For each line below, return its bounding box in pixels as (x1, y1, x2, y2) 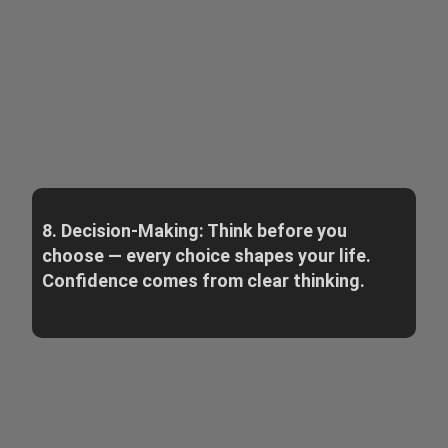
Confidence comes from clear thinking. (41, 269, 365, 291)
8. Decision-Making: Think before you (41, 219, 347, 241)
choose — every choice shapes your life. (41, 244, 371, 266)
